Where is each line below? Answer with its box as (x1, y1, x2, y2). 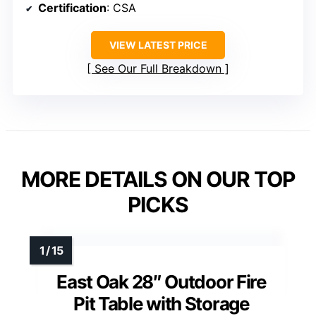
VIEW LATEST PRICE (109, 38, 207, 51)
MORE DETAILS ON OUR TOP (21, 166, 295, 192)
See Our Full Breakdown (95, 61, 221, 75)
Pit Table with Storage (73, 292, 250, 315)
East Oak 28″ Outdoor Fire (56, 270, 267, 293)
